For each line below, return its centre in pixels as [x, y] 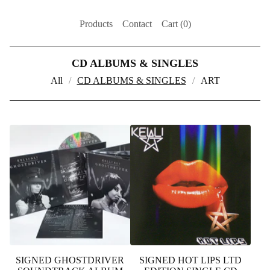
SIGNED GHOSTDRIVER [70, 260]
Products [96, 24]
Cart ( [172, 24]
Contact [137, 24]
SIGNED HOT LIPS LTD [190, 260]
